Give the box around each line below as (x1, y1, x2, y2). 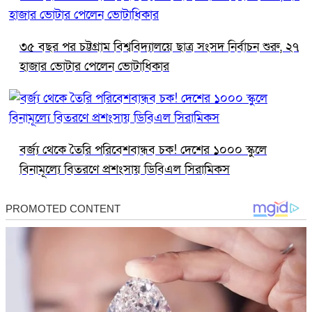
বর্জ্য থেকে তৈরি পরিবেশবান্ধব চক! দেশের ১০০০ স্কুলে (19, 141, 267, 158)
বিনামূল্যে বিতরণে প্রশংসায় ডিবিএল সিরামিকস (19, 161, 230, 178)
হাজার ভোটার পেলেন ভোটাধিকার (19, 58, 169, 75)
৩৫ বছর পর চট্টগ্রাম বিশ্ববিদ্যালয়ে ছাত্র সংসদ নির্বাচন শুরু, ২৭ (19, 38, 299, 55)
